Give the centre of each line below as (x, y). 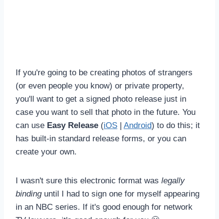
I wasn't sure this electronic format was (88, 180)
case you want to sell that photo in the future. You (106, 112)
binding (29, 194)
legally (173, 180)
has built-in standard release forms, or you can (101, 138)
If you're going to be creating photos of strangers (104, 72)
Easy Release (74, 125)
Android (138, 125)
